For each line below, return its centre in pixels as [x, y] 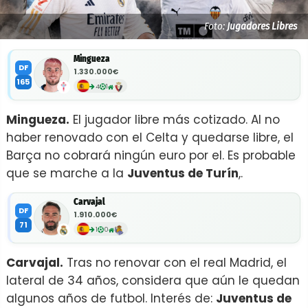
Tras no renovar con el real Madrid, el [175, 263]
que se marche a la [67, 173]
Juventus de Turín [183, 173]
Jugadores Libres [262, 26]
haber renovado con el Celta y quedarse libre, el [150, 137]
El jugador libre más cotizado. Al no [175, 120]
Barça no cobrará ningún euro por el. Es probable [151, 155]
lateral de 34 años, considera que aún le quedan [153, 280]
